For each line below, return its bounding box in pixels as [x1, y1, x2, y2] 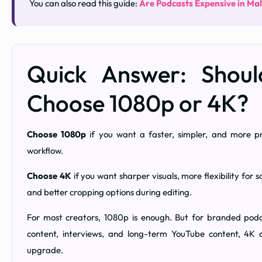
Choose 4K [27, 170, 71, 182]
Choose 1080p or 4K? [27, 88, 249, 118]
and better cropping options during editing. [27, 187, 192, 198]
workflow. [27, 145, 63, 157]
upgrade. [27, 244, 63, 256]
